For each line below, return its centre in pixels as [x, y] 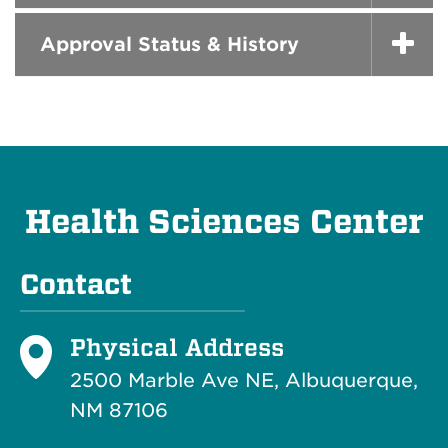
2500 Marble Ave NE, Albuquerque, [244, 380]
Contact [76, 284]
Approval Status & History [169, 44]
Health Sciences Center [224, 221]
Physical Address [177, 346]
